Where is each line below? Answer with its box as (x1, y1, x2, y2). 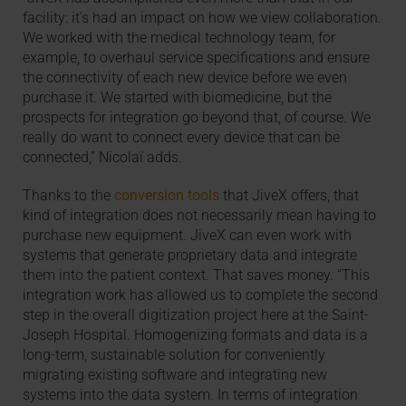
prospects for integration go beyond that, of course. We (23, 109, 372, 127)
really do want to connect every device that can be (23, 129, 341, 147)
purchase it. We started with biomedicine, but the (23, 89, 333, 107)
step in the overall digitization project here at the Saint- (23, 305, 370, 324)
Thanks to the (23, 186, 115, 204)
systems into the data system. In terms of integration (23, 385, 359, 403)
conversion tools (114, 186, 220, 204)
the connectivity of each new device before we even (23, 69, 348, 87)
